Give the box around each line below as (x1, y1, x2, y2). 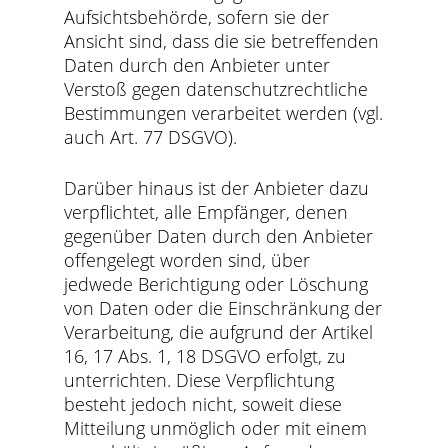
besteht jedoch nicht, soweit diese (64, 392, 343, 416)
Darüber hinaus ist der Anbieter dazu (64, 176, 370, 200)
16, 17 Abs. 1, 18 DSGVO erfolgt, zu (64, 344, 347, 368)
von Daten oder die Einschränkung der (64, 296, 383, 320)
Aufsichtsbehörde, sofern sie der (64, 5, 330, 29)
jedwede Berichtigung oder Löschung (64, 272, 369, 296)
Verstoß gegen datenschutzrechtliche (64, 77, 369, 101)
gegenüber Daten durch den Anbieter (64, 224, 374, 248)
